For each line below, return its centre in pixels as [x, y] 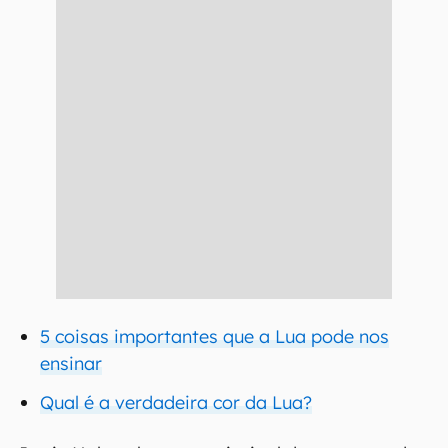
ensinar [71, 363]
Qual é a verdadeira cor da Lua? [176, 402]
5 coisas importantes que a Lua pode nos [214, 336]
